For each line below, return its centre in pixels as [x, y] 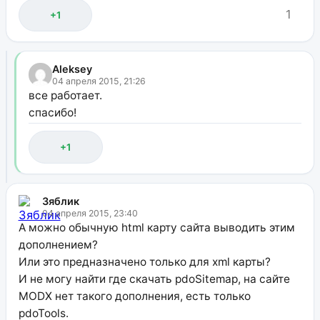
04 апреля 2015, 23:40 [90, 213]
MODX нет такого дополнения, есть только [134, 296]
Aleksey [72, 69]
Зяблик [60, 201]
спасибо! [52, 112]
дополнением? [58, 244]
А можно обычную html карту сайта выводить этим [156, 227]
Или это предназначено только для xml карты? [144, 261]
